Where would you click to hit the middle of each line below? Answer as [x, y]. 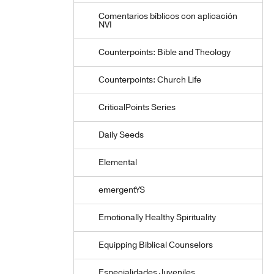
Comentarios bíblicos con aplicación [168, 16]
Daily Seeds [121, 135]
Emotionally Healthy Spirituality [157, 217]
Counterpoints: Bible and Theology [165, 52]
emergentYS [122, 190]
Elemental [118, 162]
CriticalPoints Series [137, 107]
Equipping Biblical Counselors [156, 245]
